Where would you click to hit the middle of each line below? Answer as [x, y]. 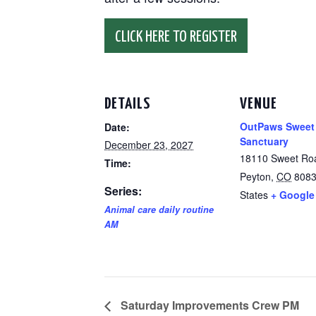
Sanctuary [264, 141]
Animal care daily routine [159, 209]
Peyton [255, 176]
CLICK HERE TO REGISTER [176, 37]
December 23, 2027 [149, 145]
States [254, 195]
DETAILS [127, 104]
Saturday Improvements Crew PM [208, 305]
